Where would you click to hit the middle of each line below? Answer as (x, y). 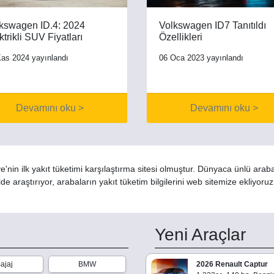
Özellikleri (181, 37)
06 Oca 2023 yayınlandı (201, 57)
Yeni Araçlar (200, 234)
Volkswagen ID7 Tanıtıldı (213, 25)
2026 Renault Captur (232, 264)
